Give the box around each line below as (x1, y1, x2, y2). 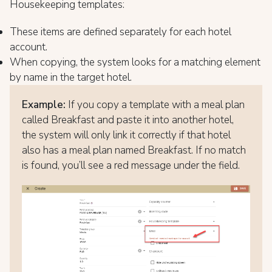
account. (10, 40, 47, 55)
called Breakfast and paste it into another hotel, (22, 113, 234, 127)
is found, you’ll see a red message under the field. (22, 158, 240, 173)
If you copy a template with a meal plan (66, 98, 245, 112)
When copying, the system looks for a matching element (10, 55, 260, 70)
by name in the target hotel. (10, 70, 132, 85)
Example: (22, 98, 66, 112)
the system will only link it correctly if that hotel (22, 128, 231, 143)
